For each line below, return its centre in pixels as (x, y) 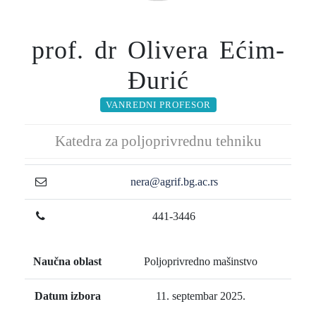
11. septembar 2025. (201, 296)
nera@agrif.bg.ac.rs (174, 182)
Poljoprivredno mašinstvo (201, 261)
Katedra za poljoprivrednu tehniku (158, 141)
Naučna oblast (67, 261)
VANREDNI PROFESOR (158, 105)
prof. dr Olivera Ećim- (158, 50)
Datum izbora (67, 296)
